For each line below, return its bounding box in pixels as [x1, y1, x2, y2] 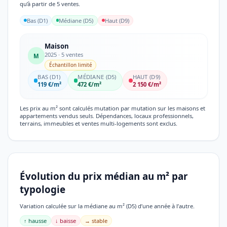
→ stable [85, 216, 107, 224]
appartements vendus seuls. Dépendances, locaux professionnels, [19, 111, 194, 120]
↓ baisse [55, 216, 76, 224]
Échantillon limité [49, 61, 92, 69]
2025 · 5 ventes [45, 50, 84, 58]
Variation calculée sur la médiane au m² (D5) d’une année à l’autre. [19, 202, 195, 210]
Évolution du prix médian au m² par [19, 170, 188, 183]
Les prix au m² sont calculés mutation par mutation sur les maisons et [19, 104, 205, 112]
